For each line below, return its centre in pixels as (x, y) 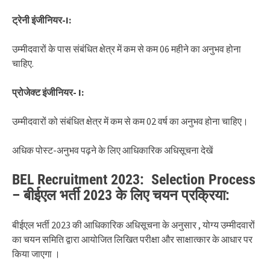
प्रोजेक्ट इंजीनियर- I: (48, 92)
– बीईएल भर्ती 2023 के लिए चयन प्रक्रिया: (121, 195)
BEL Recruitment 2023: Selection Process (134, 179)
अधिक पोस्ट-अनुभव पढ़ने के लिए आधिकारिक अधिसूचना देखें (112, 150)
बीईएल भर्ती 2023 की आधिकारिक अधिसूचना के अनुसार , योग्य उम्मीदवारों (133, 224)
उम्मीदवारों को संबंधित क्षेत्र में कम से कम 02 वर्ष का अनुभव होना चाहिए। (130, 121)
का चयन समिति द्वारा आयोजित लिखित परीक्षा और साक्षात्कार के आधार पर (132, 239)
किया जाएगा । (36, 253)
